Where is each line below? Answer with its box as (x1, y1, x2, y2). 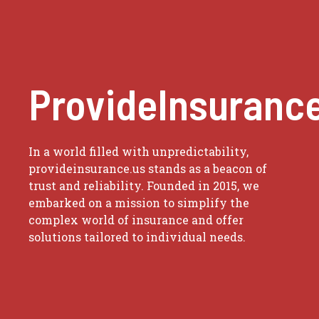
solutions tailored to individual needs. (28, 229, 246, 244)
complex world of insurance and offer (28, 212, 244, 227)
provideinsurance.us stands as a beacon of (28, 161, 267, 176)
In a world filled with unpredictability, (28, 144, 249, 159)
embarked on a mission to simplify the (28, 195, 249, 210)
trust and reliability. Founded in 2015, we (28, 178, 259, 193)
